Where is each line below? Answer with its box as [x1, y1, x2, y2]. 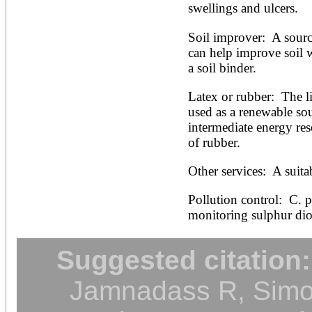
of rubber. [187, 134, 240, 150]
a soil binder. [187, 60, 256, 75]
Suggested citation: [56, 244, 311, 275]
